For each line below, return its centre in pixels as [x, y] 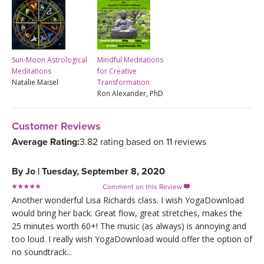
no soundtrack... [42, 252]
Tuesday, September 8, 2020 [103, 172]
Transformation [123, 82]
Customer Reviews [56, 126]
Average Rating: [46, 142]
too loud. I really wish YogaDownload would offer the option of [132, 239]
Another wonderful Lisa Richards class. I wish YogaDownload [128, 200]
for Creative [117, 71]
